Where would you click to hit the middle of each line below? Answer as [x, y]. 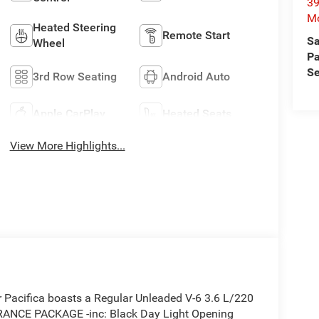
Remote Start [197, 35]
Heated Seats [197, 113]
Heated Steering [74, 27]
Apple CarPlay [69, 113]
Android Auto [197, 76]
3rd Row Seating [74, 76]
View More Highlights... [67, 145]
